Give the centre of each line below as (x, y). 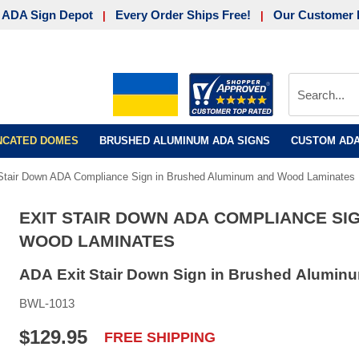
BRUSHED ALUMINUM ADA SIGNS (184, 141)
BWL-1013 (46, 303)
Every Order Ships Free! (183, 15)
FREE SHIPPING (159, 337)
